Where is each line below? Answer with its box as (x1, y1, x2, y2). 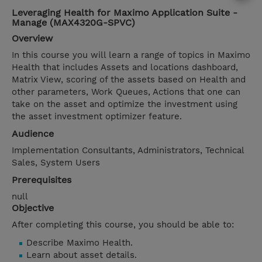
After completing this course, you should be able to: (12, 219, 234, 230)
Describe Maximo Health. (26, 237, 133, 249)
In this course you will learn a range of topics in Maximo (12, 50, 250, 61)
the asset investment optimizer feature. (12, 111, 182, 122)
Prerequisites (12, 174, 71, 186)
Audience (12, 128, 54, 140)
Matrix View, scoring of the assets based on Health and (12, 74, 246, 85)
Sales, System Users (12, 157, 100, 168)
